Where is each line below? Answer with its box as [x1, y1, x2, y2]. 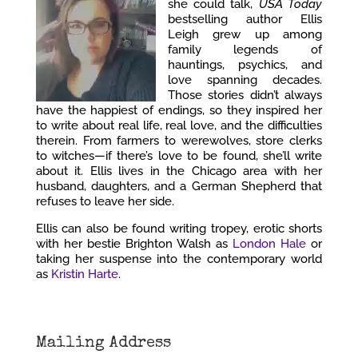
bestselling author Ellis [167, 11, 323, 26]
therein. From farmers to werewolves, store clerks [35, 133, 323, 148]
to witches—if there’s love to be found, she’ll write [35, 148, 323, 163]
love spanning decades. [167, 72, 323, 87]
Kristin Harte [50, 266, 118, 281]
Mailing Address [35, 335, 171, 352]
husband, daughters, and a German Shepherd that [35, 178, 323, 193]
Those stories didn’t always [167, 87, 323, 102]
